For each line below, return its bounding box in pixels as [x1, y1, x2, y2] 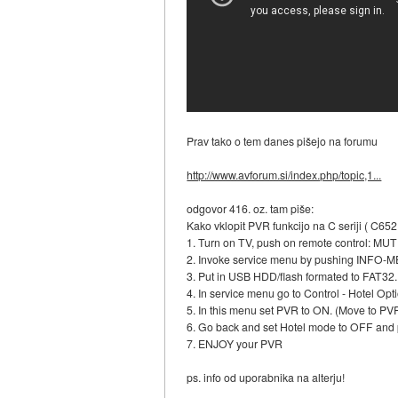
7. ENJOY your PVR [187, 336, 283, 352]
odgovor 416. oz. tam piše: [187, 201, 314, 217]
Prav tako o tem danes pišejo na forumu [187, 133, 378, 149]
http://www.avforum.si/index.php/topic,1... [187, 167, 382, 183]
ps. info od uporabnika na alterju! [187, 370, 346, 386]
